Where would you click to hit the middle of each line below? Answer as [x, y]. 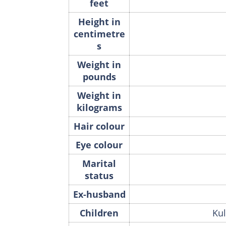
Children [99, 213]
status [99, 175]
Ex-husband [99, 194]
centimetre [99, 34]
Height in [99, 21]
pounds [99, 76]
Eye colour [99, 145]
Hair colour [99, 126]
